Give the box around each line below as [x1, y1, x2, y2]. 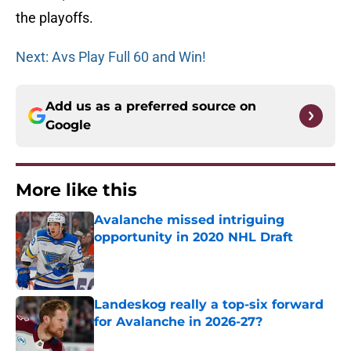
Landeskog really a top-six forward [94, 297, 324, 313]
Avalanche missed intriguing [94, 212, 284, 228]
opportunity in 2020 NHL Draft [94, 230, 293, 245]
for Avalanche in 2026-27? [94, 314, 262, 330]
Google [45, 118, 91, 133]
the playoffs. [16, 9, 93, 27]
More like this [16, 179, 137, 201]
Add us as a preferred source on [45, 99, 256, 114]
